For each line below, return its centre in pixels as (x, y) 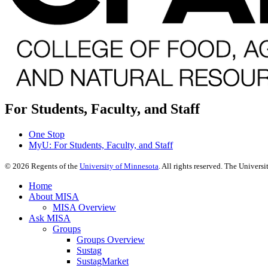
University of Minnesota (119, 166)
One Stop (47, 135)
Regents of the (54, 166)
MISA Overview (84, 208)
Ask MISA (50, 218)
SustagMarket (103, 261)
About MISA (54, 197)
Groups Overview (111, 240)
